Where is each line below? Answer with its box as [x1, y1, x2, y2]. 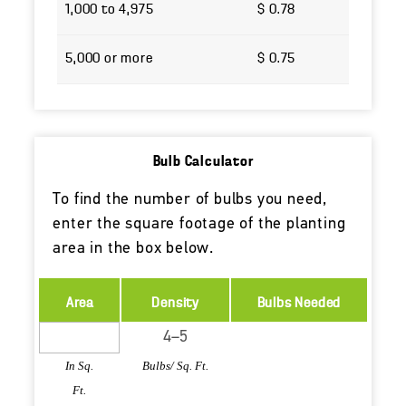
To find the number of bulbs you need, [53, 191, 329, 209]
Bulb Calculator [152, 155, 254, 170]
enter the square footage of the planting [53, 216, 346, 234]
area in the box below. [53, 240, 215, 258]
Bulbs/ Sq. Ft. [142, 359, 209, 373]
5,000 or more [65, 51, 153, 66]
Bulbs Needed [256, 296, 342, 312]
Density [151, 296, 200, 312]
